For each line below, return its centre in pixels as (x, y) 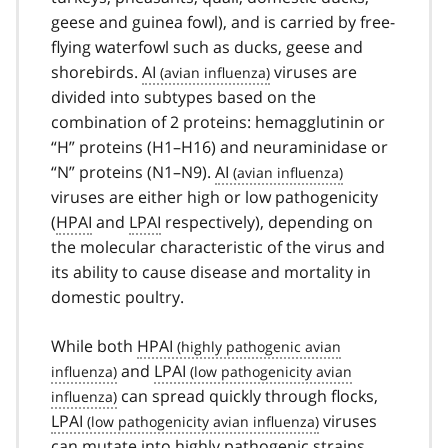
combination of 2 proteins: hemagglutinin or (218, 121)
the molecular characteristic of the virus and (218, 246)
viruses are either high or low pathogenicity (214, 196)
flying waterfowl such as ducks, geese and (207, 46)
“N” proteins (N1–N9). (133, 171)
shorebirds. (96, 71)
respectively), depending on (267, 221)
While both (94, 345)
